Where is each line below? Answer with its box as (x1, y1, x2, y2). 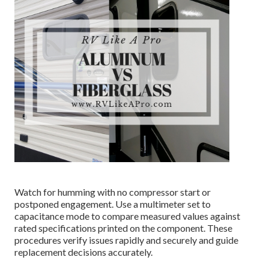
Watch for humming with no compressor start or (14, 186, 211, 198)
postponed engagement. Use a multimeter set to (14, 198, 211, 210)
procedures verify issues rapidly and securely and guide (14, 234, 239, 246)
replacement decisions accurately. (14, 246, 153, 258)
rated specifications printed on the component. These (14, 222, 233, 234)
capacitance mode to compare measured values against (14, 210, 241, 222)
